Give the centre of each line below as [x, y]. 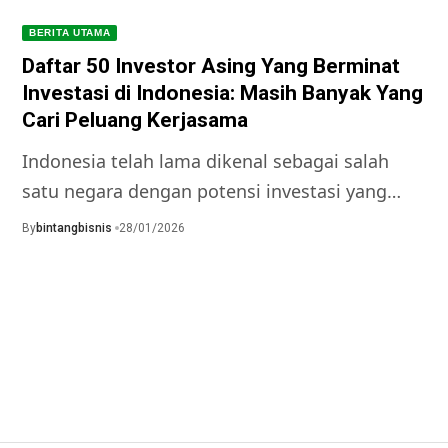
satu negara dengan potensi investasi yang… [211, 190]
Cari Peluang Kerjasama [135, 119]
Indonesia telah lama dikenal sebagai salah [205, 160]
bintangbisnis [74, 227]
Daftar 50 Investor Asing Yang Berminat [211, 65]
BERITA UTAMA [70, 32]
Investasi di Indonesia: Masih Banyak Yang [222, 92]
